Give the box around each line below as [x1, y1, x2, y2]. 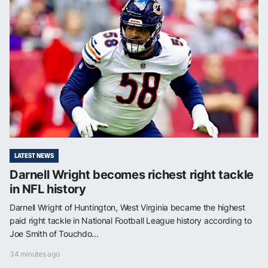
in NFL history [10, 181, 86, 196]
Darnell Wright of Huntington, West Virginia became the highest [10, 202, 245, 212]
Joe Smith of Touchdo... [10, 228, 99, 239]
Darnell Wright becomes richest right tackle [10, 167, 254, 182]
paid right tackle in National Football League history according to [10, 215, 252, 226]
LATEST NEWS [14, 150, 54, 160]
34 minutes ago [10, 249, 60, 258]
